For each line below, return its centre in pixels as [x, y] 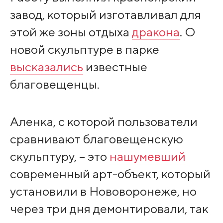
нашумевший [147, 156]
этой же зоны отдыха [71, 32]
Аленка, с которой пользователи [104, 121]
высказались [46, 67]
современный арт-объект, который [110, 173]
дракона [156, 32]
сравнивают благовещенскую [96, 139]
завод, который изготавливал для [105, 15]
